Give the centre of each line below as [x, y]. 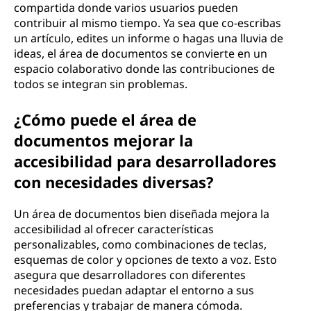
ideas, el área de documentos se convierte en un [141, 53]
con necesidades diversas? [114, 182]
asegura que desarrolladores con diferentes [130, 275]
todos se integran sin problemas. [101, 84]
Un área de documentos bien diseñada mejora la [142, 214]
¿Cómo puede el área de [105, 119]
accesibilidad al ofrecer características [114, 229]
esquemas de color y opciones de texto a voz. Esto [145, 260]
